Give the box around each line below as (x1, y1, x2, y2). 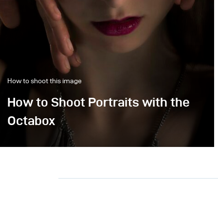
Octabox (7, 114, 55, 127)
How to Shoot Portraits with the (7, 95, 190, 109)
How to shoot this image (7, 77, 82, 85)
